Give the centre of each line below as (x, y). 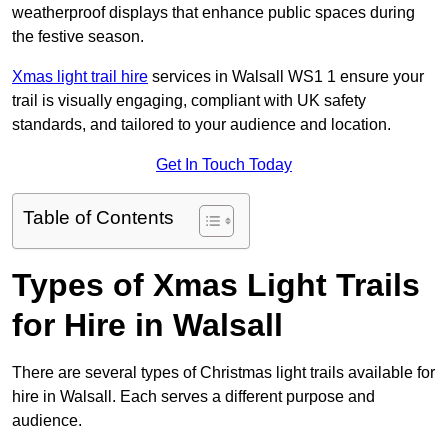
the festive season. (78, 37)
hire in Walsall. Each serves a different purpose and (193, 397)
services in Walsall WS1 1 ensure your (286, 77)
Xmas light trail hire (80, 77)
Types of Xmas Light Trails (216, 285)
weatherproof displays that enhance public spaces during (213, 13)
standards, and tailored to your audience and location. (201, 125)
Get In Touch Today (224, 165)
